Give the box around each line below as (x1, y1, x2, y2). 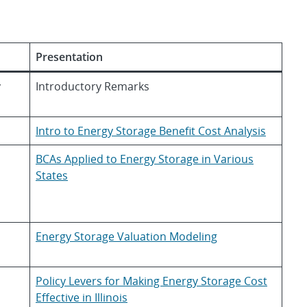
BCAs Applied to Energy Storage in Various (36, 151, 254, 167)
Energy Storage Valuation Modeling (36, 229, 217, 244)
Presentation (36, 49, 103, 64)
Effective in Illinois (36, 290, 127, 305)
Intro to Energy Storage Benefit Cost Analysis (36, 123, 266, 138)
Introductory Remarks (36, 79, 149, 94)
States (36, 168, 68, 183)
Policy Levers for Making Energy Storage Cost (36, 273, 267, 288)
